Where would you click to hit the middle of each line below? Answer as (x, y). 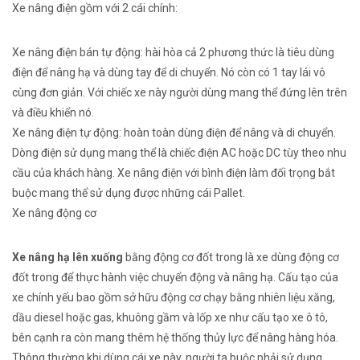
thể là (153, 153)
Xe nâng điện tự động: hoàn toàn (95, 133)
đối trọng (293, 173)
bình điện (224, 173)
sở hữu (141, 297)
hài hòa (164, 52)
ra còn (77, 337)
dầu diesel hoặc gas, (64, 317)
